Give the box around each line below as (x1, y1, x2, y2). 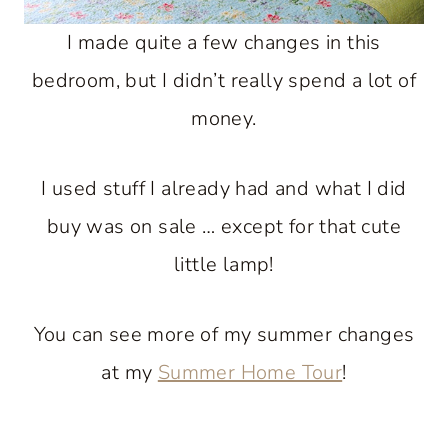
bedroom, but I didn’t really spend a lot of (31, 67, 417, 94)
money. (191, 105, 257, 132)
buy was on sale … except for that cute (46, 213, 402, 240)
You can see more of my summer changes (33, 321, 415, 348)
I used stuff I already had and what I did (41, 175, 407, 202)
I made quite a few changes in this (67, 29, 381, 56)
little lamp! (174, 251, 274, 278)
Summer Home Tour (157, 359, 343, 386)
